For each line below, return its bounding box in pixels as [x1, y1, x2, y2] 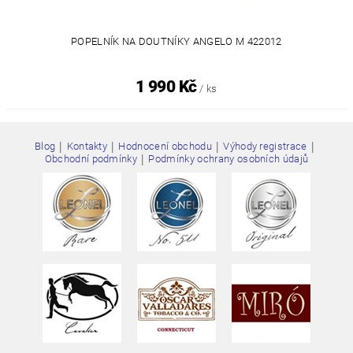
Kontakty [66, 139, 108, 152]
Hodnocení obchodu [118, 139, 212, 152]
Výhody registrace [223, 139, 307, 152]
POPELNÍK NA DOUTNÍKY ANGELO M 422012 [70, 35, 282, 47]
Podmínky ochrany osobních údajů [148, 152, 309, 165]
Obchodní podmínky [44, 152, 138, 165]
